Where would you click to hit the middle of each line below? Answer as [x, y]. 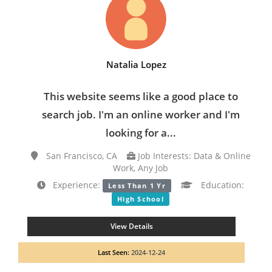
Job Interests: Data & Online [193, 155]
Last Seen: [114, 252]
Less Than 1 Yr [137, 186]
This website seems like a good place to [141, 96]
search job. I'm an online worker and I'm [141, 114]
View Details [131, 226]
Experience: [74, 185]
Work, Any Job [141, 168]
